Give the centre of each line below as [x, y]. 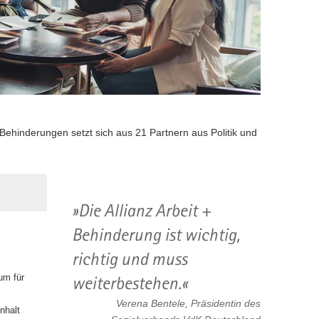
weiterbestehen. [126, 283]
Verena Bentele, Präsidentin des [188, 303]
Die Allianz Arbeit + [144, 210]
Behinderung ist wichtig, [156, 234]
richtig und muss [129, 258]
